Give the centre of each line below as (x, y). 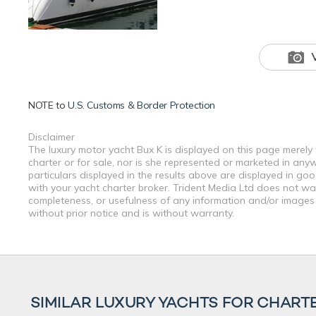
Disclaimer (51, 137)
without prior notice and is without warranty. (131, 213)
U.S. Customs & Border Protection (142, 105)
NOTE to (48, 105)
